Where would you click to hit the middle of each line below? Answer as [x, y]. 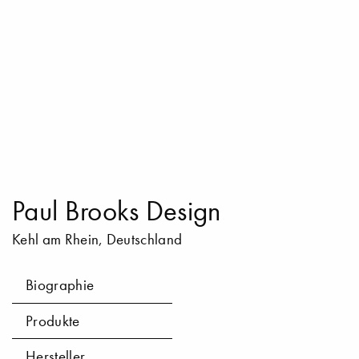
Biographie [60, 285]
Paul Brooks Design [117, 211]
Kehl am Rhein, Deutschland [97, 240]
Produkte [53, 321]
